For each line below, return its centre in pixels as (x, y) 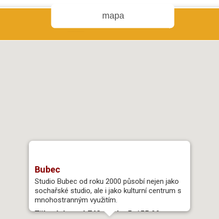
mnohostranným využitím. (76, 200)
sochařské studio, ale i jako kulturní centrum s (108, 190)
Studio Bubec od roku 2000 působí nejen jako (107, 181)
